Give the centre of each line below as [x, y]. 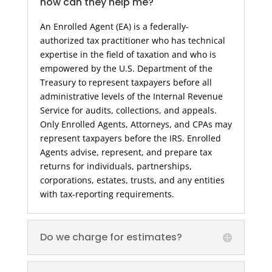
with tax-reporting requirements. [107, 194]
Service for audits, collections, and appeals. [128, 110]
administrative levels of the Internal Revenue [131, 96]
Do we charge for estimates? [111, 237]
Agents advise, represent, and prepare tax [126, 152]
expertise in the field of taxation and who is [128, 54]
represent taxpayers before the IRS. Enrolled [130, 138]
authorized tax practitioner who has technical [132, 40]
